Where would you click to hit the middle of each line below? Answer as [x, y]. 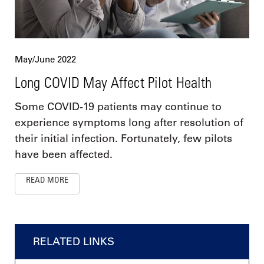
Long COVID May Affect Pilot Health [113, 82]
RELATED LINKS [74, 241]
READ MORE [47, 179]
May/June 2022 [45, 59]
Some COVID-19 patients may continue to [118, 106]
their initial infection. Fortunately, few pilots [123, 138]
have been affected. [64, 154]
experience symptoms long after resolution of [129, 122]
